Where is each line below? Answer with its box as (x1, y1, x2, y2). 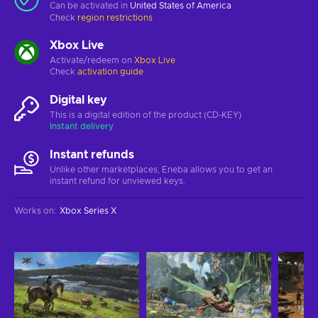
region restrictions (77, 13, 153, 22)
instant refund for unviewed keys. (50, 176, 185, 185)
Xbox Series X (60, 206, 116, 215)
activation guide (77, 67, 143, 76)
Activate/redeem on (50, 55, 134, 65)
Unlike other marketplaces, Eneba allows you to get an (50, 165, 273, 174)
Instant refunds (50, 148, 134, 160)
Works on (14, 206, 54, 215)
